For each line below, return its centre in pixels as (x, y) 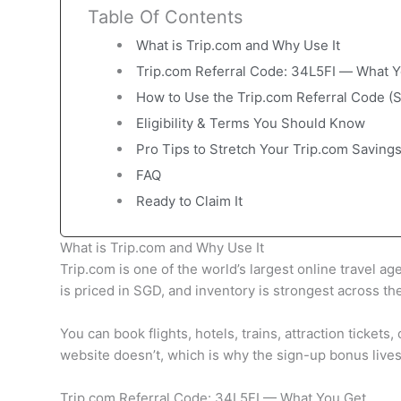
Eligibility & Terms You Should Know (250, 123)
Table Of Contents (165, 17)
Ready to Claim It (189, 201)
